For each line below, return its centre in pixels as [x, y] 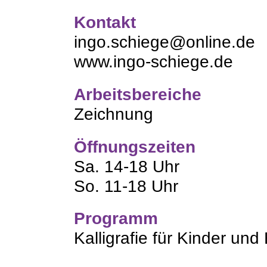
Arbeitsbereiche [138, 94]
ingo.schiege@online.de [165, 42]
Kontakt [105, 23]
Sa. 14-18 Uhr [127, 166]
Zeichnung [114, 114]
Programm [116, 219]
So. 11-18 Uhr [126, 186]
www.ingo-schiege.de [154, 62]
